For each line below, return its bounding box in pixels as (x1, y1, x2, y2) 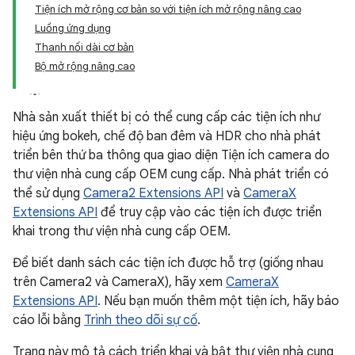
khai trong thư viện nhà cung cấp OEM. (13, 223, 231, 239)
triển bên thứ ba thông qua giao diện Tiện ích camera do (13, 147, 330, 163)
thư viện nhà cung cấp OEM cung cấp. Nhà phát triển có (13, 166, 329, 182)
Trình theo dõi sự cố (84, 312, 197, 328)
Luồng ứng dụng (35, 21, 111, 35)
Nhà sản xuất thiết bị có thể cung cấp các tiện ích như (13, 109, 320, 125)
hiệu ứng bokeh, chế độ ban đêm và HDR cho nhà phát (13, 128, 321, 144)
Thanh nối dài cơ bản (35, 40, 134, 54)
